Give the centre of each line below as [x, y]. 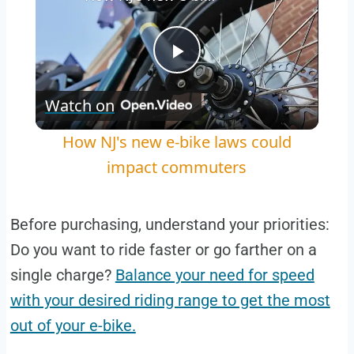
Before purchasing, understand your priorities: [169, 224]
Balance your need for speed [215, 275]
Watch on [79, 105]
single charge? [62, 275]
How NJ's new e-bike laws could [177, 141]
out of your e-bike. [73, 325]
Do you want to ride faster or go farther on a [163, 249]
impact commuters [177, 167]
